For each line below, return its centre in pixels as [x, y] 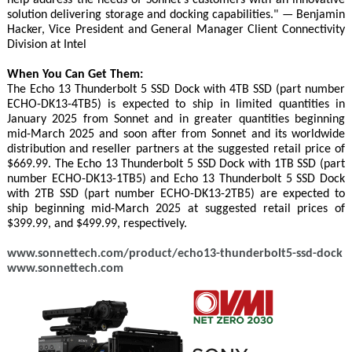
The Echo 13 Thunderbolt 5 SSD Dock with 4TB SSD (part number [176, 89]
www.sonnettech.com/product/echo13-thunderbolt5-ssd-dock [174, 253]
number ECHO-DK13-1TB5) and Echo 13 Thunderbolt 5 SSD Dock [176, 179]
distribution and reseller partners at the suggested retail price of [176, 149]
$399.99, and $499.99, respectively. [97, 224]
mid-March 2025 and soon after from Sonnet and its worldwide [176, 134]
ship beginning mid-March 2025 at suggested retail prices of [176, 209]
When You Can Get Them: [75, 74]
